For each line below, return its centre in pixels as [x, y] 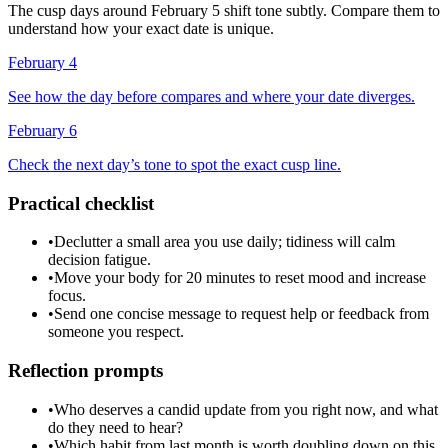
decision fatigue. [99, 260]
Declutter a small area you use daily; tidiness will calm [224, 242]
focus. [67, 296]
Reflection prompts [85, 371]
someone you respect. [116, 332]
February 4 [42, 62]
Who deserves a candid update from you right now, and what [246, 409]
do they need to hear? [115, 427]
